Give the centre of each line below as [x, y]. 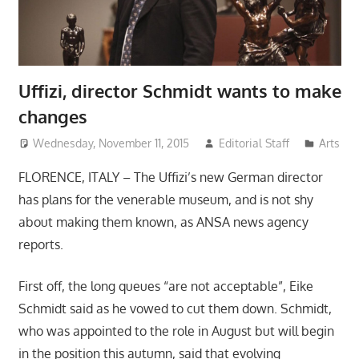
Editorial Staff [254, 143]
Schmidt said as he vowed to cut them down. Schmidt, [175, 309]
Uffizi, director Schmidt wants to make [179, 90]
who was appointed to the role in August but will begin [176, 331]
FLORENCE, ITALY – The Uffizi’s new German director [170, 177]
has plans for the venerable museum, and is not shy [165, 200]
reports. [40, 245]
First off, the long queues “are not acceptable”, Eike [165, 286]
